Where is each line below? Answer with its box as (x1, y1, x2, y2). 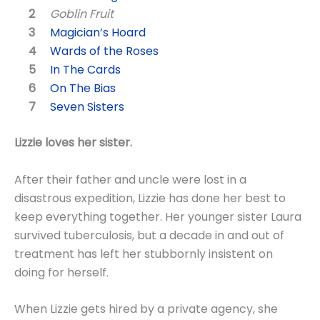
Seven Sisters (50, 99, 124, 116)
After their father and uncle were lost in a (14, 171, 246, 188)
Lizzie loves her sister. (14, 134, 132, 151)
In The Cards (50, 61, 121, 79)
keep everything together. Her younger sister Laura (14, 208, 301, 225)
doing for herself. (14, 264, 109, 281)
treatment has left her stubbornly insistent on (14, 245, 273, 262)
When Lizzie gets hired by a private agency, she (14, 301, 278, 318)
